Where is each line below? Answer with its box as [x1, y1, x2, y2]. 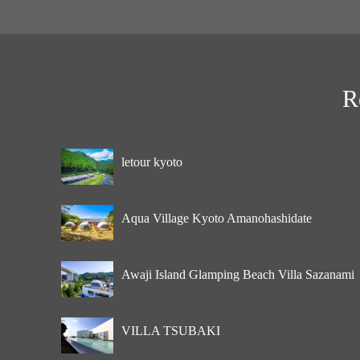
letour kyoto [121, 154, 182, 169]
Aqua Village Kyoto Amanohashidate [121, 211, 312, 225]
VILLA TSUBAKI [121, 323, 220, 337]
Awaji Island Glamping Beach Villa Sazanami [121, 267, 354, 281]
